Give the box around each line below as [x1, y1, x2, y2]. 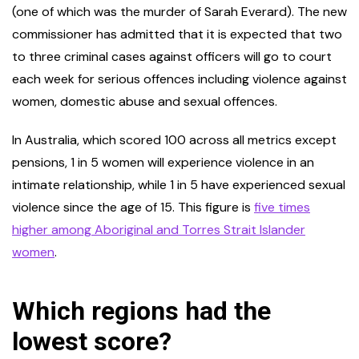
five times [254, 199, 310, 216]
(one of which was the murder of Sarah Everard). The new [12, 3, 347, 21]
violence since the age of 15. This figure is [12, 199, 254, 216]
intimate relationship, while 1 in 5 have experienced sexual [12, 176, 345, 194]
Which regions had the [12, 296, 271, 327]
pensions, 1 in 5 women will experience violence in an [12, 154, 314, 171]
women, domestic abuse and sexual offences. [12, 93, 277, 111]
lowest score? [12, 326, 171, 357]
